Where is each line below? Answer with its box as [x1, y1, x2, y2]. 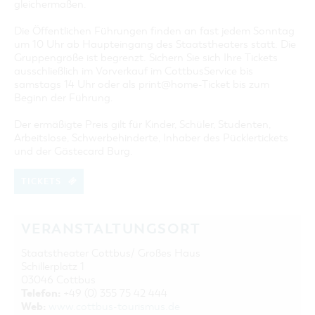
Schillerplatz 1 [21, 260, 84, 273]
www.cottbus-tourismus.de [49, 300, 180, 313]
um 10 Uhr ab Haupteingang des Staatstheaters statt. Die [14, 38, 296, 51]
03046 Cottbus [21, 274, 96, 286]
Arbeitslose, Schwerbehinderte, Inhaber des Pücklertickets [14, 131, 288, 144]
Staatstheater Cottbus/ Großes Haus [21, 247, 200, 259]
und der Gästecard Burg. [14, 145, 133, 157]
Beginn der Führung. [14, 91, 113, 104]
